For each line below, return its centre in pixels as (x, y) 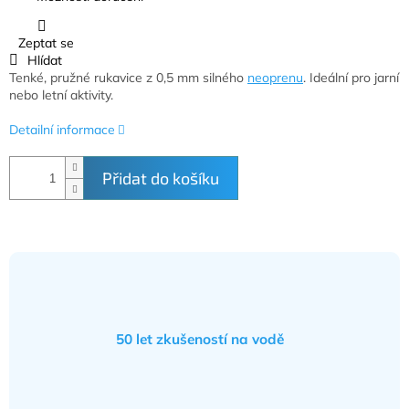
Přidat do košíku (161, 178)
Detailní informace (62, 130)
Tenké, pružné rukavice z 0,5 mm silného (128, 78)
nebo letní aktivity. (61, 95)
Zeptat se (46, 43)
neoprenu (275, 78)
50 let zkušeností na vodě (200, 340)
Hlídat (45, 61)
